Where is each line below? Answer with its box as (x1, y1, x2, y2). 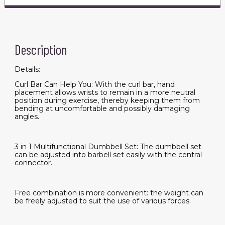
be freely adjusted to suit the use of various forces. (14, 196, 191, 206)
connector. (14, 158, 54, 168)
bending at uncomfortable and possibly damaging (14, 104, 190, 114)
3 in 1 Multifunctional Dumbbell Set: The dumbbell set (14, 142, 201, 152)
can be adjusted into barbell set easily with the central (14, 150, 202, 160)
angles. (14, 112, 39, 122)
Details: (14, 65, 40, 74)
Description (14, 41, 67, 58)
